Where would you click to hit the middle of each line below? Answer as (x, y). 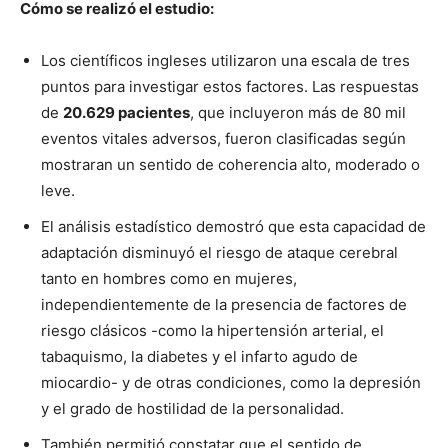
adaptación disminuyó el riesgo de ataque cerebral (219, 252)
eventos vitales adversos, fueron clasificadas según (223, 138)
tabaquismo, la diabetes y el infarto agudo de (199, 356)
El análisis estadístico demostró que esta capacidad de (233, 226)
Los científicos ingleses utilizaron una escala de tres (225, 60)
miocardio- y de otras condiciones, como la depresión (231, 382)
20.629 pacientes (126, 112)
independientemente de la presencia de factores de (224, 304)
